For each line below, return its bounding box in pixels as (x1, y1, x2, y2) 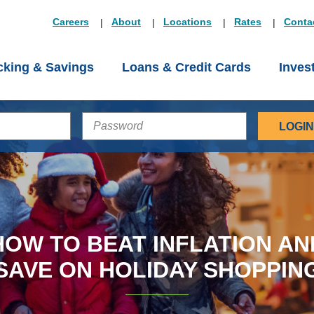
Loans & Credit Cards (122, 60, 251, 74)
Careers (53, 16, 89, 28)
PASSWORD (93, 114, 159, 125)
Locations (163, 16, 212, 28)
